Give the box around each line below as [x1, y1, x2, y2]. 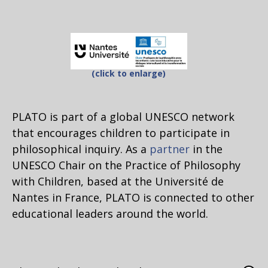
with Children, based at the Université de [12, 173, 224, 188]
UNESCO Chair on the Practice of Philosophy [12, 157, 240, 172]
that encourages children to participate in [12, 125, 230, 140]
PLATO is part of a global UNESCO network [12, 109, 234, 124]
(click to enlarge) [92, 67, 166, 79]
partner [150, 141, 190, 156]
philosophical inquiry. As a [12, 141, 150, 156]
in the [190, 141, 223, 156]
